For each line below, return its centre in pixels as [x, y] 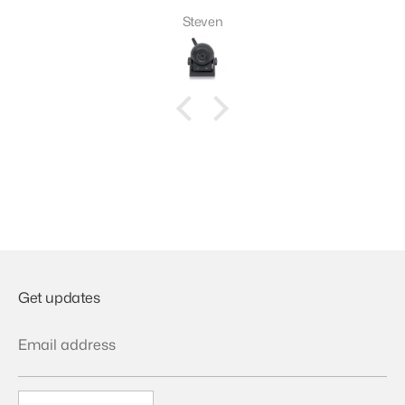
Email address [67, 344]
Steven [202, 22]
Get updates [59, 297]
